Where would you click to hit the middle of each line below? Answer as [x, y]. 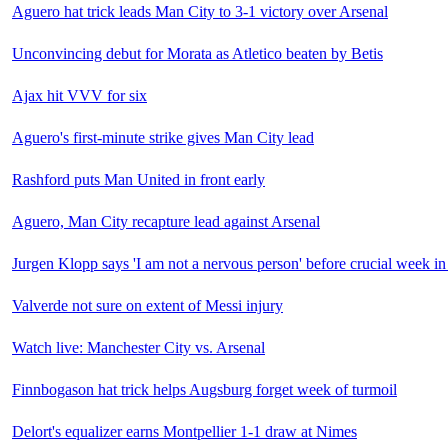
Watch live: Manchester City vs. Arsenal [138, 348]
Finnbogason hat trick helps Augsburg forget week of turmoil [204, 390]
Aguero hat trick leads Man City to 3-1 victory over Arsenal [200, 12]
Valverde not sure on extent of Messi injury [147, 306]
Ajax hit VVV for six [79, 96]
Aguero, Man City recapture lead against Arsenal [166, 222]
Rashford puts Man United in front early [138, 180]
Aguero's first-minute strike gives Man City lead [163, 138]
